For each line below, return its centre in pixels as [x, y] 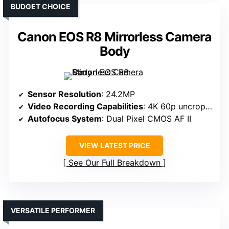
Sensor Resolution [64, 94]
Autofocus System [65, 119]
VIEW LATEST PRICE [114, 146]
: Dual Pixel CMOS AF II [146, 119]
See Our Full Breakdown [114, 163]
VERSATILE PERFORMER [53, 211]
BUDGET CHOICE [41, 7]
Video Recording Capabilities [85, 107]
